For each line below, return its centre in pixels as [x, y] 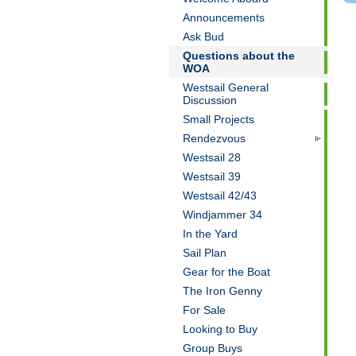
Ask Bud [203, 37]
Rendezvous [214, 138]
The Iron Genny [222, 291]
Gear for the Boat [226, 272]
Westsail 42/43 [219, 195]
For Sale [204, 310]
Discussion [209, 100]
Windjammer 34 [222, 215]
